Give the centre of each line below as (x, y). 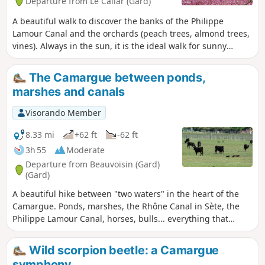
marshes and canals (69, 91)
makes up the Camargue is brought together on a (111, 231)
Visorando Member (63, 112)
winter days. (37, 58)
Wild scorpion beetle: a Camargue (122, 251)
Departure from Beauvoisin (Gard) (93, 164)
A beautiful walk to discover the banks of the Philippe (118, 21)
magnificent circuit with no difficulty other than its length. (127, 244)
